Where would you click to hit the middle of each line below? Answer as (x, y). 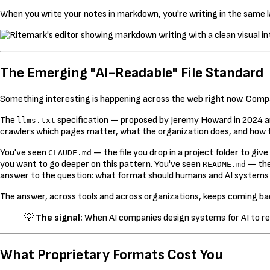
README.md (224, 164)
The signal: (59, 218)
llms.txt (36, 120)
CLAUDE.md (70, 152)
